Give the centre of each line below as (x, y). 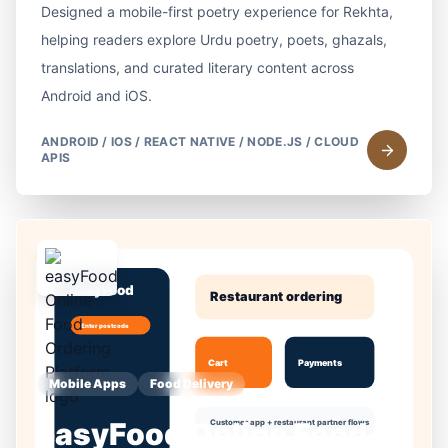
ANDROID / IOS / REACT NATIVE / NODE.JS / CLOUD (200, 141)
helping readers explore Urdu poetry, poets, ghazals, (214, 39)
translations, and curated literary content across (197, 67)
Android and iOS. (96, 95)
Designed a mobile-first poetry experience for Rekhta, (217, 11)
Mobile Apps (87, 383)
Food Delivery (191, 383)
